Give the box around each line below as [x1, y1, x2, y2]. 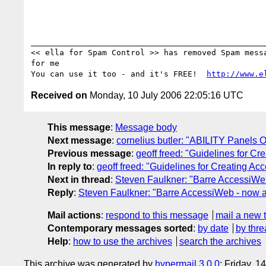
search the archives [179, 236, 261, 246]
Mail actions [47, 210, 101, 220]
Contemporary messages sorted [47, 223, 193, 233]
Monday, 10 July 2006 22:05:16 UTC [87, 90, 243, 100]
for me [31, 58, 59, 68]
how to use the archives [73, 236, 172, 246]
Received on [31, 90, 87, 100]
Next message [47, 135, 112, 145]
